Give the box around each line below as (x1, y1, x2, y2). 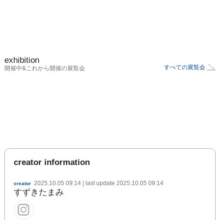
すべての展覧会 (164, 63, 205, 71)
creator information (14, 157, 90, 167)
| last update (81, 179, 116, 187)
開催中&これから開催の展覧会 (4, 64, 85, 72)
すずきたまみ (14, 187, 64, 197)
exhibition (4, 55, 39, 65)
